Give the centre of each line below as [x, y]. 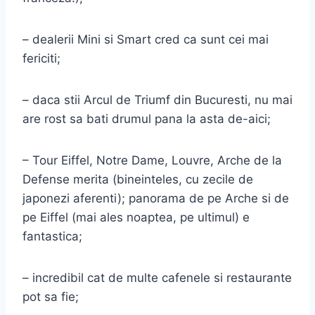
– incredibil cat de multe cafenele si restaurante [157, 277]
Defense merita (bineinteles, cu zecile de [138, 179]
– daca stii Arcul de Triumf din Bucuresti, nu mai [157, 99]
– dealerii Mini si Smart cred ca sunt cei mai [146, 39]
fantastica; [52, 236]
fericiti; [41, 58]
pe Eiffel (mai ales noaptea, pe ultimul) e [136, 217]
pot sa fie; [51, 296]
